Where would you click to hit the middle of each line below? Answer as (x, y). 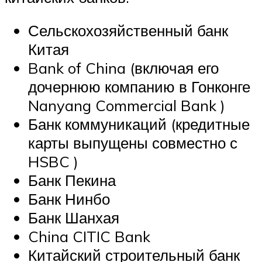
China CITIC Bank (89, 237)
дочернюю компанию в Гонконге (139, 87)
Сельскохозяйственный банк (128, 31)
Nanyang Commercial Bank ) (127, 106)
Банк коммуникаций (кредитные (139, 124)
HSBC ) (53, 162)
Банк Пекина (72, 180)
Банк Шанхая (74, 218)
